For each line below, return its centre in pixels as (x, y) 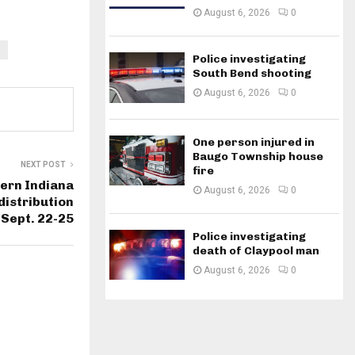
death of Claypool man (256, 250)
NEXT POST (43, 164)
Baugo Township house (258, 156)
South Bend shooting (252, 74)
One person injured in (254, 142)
